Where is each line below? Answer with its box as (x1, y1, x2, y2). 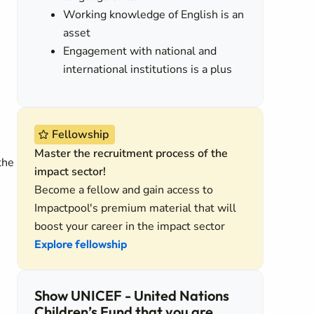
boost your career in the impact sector (34, 219, 225, 234)
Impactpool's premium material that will (34, 200, 236, 216)
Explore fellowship (34, 237, 127, 251)
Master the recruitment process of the (34, 146, 228, 161)
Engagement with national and (63, 43, 217, 59)
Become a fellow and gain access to (34, 182, 213, 198)
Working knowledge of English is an (63, 7, 245, 22)
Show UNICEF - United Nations (34, 287, 229, 304)
